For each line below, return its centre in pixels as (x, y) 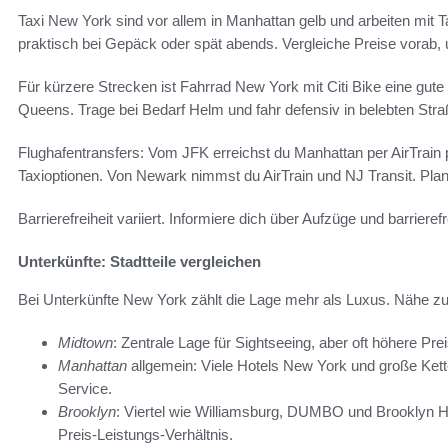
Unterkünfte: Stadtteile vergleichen (139, 261)
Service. (85, 388)
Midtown (85, 342)
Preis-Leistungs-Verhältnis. (145, 434)
